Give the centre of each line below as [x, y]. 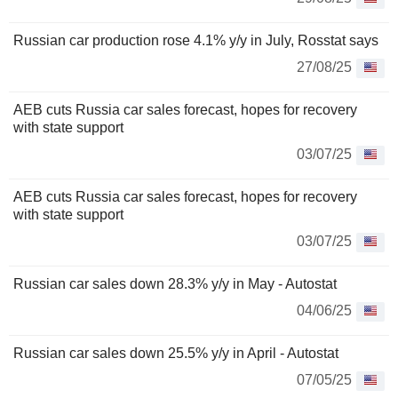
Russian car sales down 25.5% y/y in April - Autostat [176, 354]
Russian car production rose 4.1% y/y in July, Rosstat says [196, 41]
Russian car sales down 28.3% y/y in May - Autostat [175, 284]
